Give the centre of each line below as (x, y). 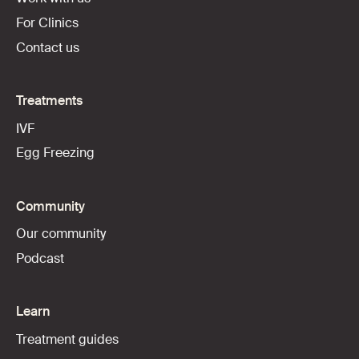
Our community (61, 234)
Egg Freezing (55, 153)
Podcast (40, 259)
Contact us (47, 47)
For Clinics (47, 23)
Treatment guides (67, 340)
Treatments (49, 101)
